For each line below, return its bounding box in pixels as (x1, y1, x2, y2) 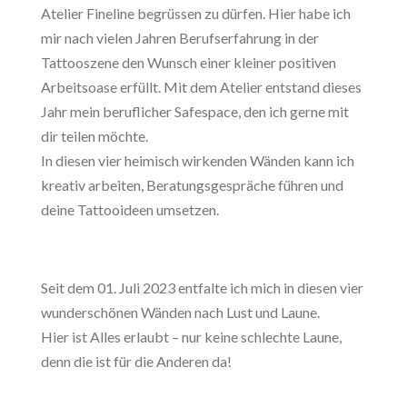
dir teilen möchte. (40, 127, 148, 145)
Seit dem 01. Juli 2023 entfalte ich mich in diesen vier (40, 279, 363, 297)
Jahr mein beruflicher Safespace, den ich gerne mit (40, 103, 349, 121)
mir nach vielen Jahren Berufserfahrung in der (40, 29, 319, 47)
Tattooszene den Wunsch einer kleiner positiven (40, 54, 336, 72)
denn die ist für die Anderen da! (40, 352, 232, 371)
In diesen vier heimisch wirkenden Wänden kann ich (40, 152, 354, 170)
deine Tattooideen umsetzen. (40, 201, 219, 219)
